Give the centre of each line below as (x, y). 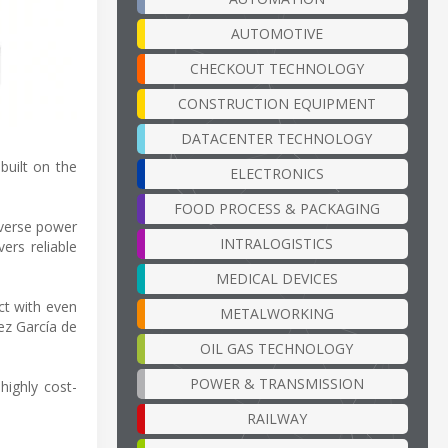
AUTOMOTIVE (276, 33)
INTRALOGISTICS (276, 243)
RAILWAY (276, 418)
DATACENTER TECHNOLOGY (276, 138)
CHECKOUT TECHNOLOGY (276, 68)
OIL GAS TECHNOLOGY (276, 348)
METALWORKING (276, 313)
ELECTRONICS (276, 173)
